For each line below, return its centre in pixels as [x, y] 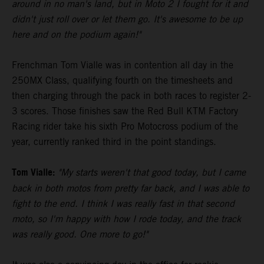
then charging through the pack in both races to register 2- [131, 96]
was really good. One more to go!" [80, 235]
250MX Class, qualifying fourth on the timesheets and [122, 81]
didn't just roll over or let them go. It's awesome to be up [127, 19]
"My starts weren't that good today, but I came [152, 173]
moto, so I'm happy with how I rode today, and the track [126, 219]
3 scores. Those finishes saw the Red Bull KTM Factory [125, 111]
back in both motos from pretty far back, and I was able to [131, 189]
